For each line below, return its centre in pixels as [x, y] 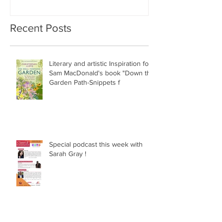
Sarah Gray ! [68, 153]
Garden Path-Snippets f [84, 82]
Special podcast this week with [96, 144]
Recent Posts [41, 28]
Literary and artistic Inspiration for [100, 63]
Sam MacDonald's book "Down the [102, 73]
